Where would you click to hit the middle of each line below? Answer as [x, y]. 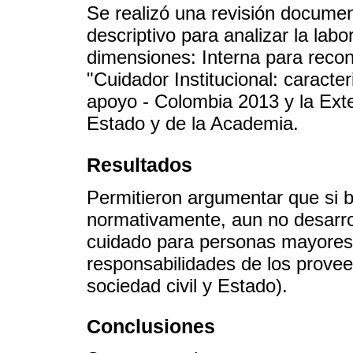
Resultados [139, 164]
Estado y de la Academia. [193, 124]
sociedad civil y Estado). [187, 285]
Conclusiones [151, 326]
